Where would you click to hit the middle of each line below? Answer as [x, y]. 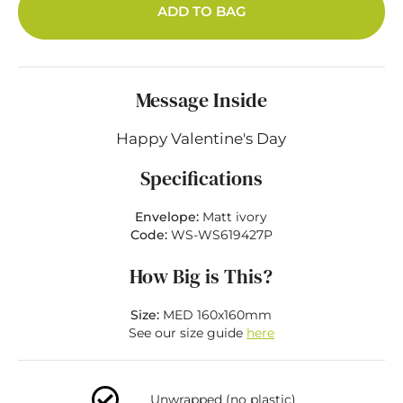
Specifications [201, 178]
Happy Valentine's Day [201, 139]
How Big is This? [201, 276]
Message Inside [201, 100]
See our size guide [187, 333]
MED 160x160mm [216, 315]
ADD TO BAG [201, 11]
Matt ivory [235, 217]
